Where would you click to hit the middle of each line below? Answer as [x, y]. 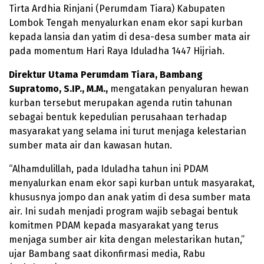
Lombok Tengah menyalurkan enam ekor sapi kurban [126, 22]
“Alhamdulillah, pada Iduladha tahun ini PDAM [109, 169]
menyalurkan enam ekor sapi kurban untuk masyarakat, [132, 183]
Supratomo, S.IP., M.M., [58, 88]
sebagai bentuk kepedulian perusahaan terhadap [118, 117]
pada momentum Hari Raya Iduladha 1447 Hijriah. [117, 51]
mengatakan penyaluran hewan [178, 88]
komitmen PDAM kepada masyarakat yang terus [114, 225]
